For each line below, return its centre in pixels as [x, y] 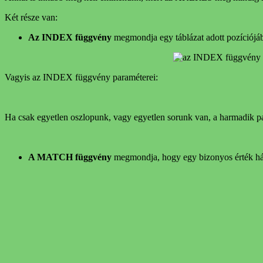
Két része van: [31, 17]
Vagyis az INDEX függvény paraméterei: [81, 77]
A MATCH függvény [70, 157]
